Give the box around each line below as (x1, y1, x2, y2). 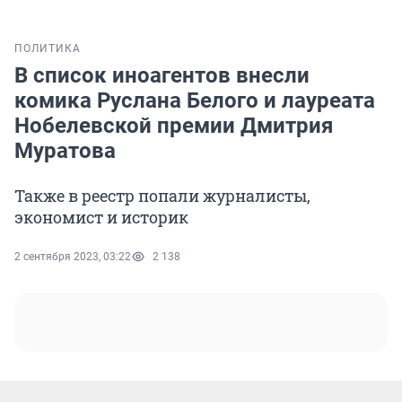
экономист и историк (14, 206, 188, 229)
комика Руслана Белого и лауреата (14, 88, 375, 114)
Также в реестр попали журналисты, (14, 185, 310, 207)
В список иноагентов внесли (14, 63, 310, 89)
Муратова (14, 138, 116, 164)
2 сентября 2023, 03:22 (14, 250, 131, 264)
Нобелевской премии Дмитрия (14, 113, 333, 139)
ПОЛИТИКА (14, 42, 81, 56)
